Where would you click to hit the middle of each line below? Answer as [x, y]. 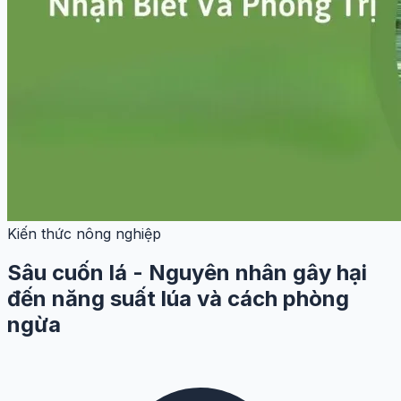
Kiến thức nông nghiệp [84, 233]
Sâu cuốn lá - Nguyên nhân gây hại [187, 273]
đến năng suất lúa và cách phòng [178, 299]
